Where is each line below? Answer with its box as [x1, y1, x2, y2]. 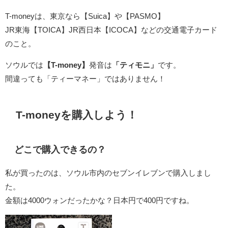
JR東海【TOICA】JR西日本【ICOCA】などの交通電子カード [5, 25, 217, 34]
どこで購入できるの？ [14, 145, 106, 154]
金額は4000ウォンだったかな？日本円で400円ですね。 [5, 196, 194, 205]
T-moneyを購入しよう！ [16, 109, 137, 120]
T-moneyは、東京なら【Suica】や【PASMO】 [5, 12, 165, 20]
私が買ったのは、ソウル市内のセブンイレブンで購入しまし [5, 169, 211, 177]
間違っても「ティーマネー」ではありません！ [5, 74, 165, 82]
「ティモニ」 [112, 61, 158, 69]
